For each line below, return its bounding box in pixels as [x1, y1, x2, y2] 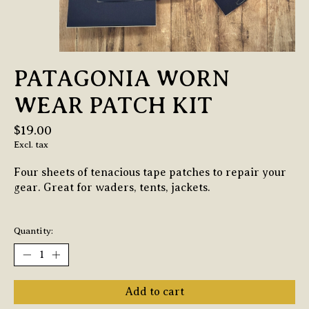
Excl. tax [14, 139, 48, 150]
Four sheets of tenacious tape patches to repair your [14, 166, 286, 179]
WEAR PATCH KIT [14, 92, 212, 119]
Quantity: [14, 225, 53, 236]
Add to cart [125, 285, 184, 298]
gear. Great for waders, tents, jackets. [14, 181, 210, 195]
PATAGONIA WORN [14, 66, 230, 92]
